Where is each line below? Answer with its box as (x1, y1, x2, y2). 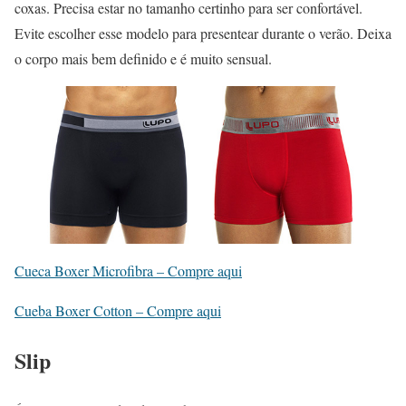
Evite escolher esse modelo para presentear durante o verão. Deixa (14, 23, 391, 43)
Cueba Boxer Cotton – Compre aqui (14, 301, 221, 320)
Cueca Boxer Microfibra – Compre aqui (14, 261, 242, 280)
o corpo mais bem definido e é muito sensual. (14, 48, 272, 68)
